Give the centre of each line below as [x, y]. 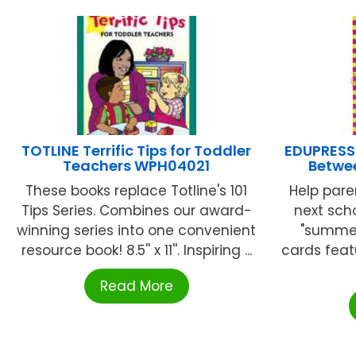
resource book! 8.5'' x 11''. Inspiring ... [136, 250]
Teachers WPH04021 [137, 165]
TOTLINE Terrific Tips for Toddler [137, 150]
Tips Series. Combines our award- [136, 210]
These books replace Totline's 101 [137, 190]
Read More [136, 286]
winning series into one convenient [137, 230]
